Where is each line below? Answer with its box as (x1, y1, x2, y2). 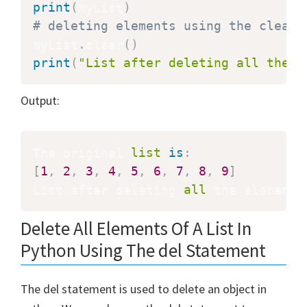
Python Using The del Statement (21, 238, 266, 262)
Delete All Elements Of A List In (21, 216, 251, 240)
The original (33, 145, 131, 160)
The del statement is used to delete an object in (21, 280, 267, 297)
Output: (21, 92, 60, 108)
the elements (206, 182, 304, 197)
